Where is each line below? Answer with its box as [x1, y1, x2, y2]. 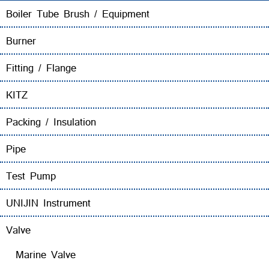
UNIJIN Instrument [6, 195, 91, 211]
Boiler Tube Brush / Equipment [6, 5, 150, 22]
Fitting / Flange [6, 59, 76, 76]
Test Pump [6, 168, 56, 184]
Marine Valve [16, 246, 76, 263]
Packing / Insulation [6, 113, 96, 130]
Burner [6, 32, 36, 49]
